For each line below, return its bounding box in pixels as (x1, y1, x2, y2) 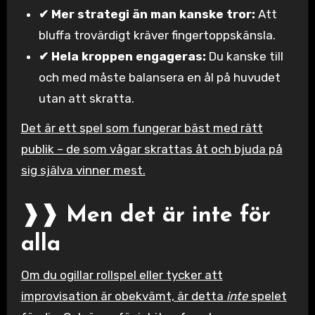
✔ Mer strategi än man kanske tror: (39, 6, 256, 21)
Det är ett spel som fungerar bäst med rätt (20, 121, 263, 136)
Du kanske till (206, 49, 284, 63)
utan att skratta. (39, 91, 135, 105)
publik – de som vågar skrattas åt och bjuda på (20, 142, 283, 157)
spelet (247, 288, 287, 303)
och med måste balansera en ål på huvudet (39, 70, 281, 84)
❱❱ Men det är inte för (20, 205, 271, 228)
